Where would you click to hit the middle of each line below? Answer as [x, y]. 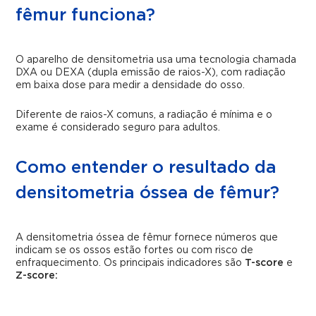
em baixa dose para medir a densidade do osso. [130, 85]
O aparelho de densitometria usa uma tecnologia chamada [156, 60]
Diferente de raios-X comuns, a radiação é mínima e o [144, 115]
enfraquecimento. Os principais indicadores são [130, 263]
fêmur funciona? [86, 16]
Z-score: [37, 276]
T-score [265, 263]
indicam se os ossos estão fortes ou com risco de [135, 250]
